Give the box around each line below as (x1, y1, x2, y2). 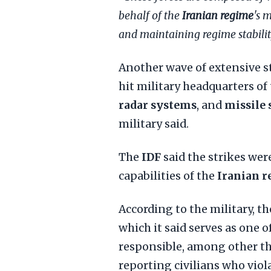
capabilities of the (119, 169, 217, 183)
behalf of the (119, 9, 182, 22)
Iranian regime (182, 9, 253, 22)
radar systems (119, 99, 197, 112)
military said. (119, 117, 189, 131)
